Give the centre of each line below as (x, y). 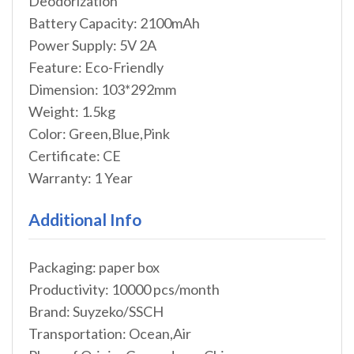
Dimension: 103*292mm (102, 90)
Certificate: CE (75, 156)
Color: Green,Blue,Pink (99, 134)
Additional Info (85, 220)
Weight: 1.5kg (72, 112)
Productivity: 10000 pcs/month (124, 290)
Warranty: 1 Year (81, 178)
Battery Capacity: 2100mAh (114, 23)
